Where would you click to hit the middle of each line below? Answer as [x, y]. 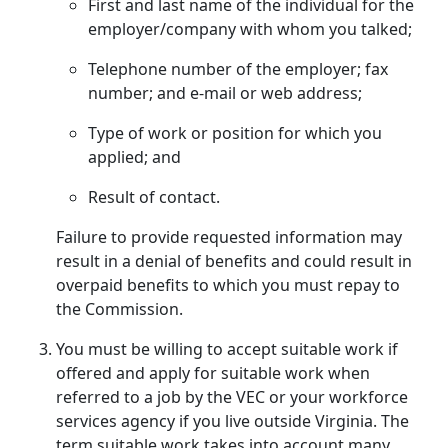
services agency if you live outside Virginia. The [232, 421]
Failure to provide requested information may [229, 237]
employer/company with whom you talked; [250, 29]
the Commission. [119, 309]
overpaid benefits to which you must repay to [228, 285]
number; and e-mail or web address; [225, 93]
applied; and [134, 157]
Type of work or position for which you [235, 133]
